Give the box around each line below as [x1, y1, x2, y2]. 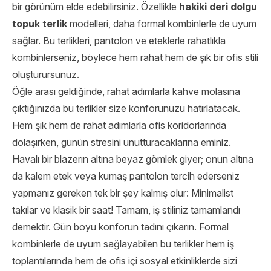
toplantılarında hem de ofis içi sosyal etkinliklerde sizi [12, 255, 237, 267]
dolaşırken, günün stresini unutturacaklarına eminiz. [12, 136, 231, 148]
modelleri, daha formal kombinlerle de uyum [67, 18, 256, 30]
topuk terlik [12, 18, 67, 30]
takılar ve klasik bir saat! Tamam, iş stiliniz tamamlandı [12, 204, 240, 216]
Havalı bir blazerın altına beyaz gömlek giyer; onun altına [12, 153, 253, 165]
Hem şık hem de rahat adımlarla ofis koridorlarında [12, 119, 226, 131]
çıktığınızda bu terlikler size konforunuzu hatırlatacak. [12, 102, 240, 114]
